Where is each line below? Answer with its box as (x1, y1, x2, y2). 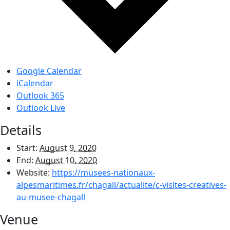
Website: (16, 166, 50, 178)
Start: (16, 142, 37, 154)
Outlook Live (16, 102, 65, 113)
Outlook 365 (16, 89, 64, 101)
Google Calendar (16, 65, 82, 76)
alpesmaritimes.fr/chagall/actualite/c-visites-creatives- (16, 179, 226, 190)
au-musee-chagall (16, 191, 85, 203)
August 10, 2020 (35, 154, 97, 166)
